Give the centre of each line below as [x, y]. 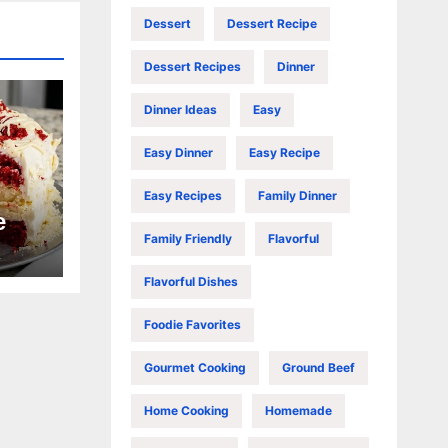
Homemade [298, 410]
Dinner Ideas [180, 109]
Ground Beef [318, 367]
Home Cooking [186, 410]
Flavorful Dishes [190, 281]
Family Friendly [187, 238]
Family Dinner [297, 195]
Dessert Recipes [192, 66]
